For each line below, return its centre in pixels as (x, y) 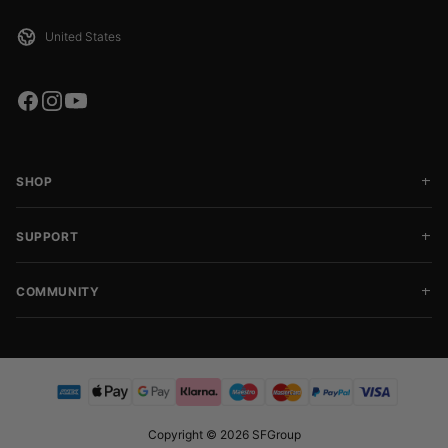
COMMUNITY (58, 291)
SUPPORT (47, 236)
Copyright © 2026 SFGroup (224, 434)
